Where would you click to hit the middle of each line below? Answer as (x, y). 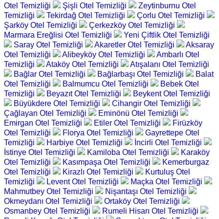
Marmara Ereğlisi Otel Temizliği (59, 35)
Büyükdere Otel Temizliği (58, 104)
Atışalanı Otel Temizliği (170, 65)
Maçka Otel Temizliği (167, 182)
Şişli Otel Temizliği (96, 6)
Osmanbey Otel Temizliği (48, 211)
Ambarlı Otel (178, 55)
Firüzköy (187, 123)
